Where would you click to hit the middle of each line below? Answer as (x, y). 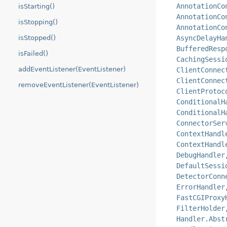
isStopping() (38, 22)
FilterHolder (201, 209)
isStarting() (36, 6)
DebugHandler (201, 155)
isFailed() (33, 53)
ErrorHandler (201, 187)
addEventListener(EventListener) (72, 69)
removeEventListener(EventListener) (79, 85)
